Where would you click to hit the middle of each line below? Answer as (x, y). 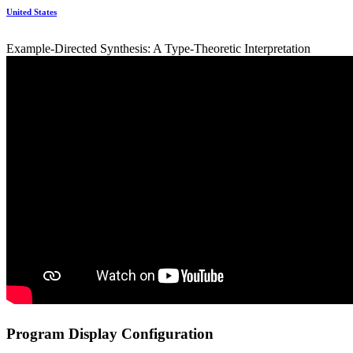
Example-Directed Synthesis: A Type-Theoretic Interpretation (158, 49)
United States (32, 11)
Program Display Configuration (110, 333)
